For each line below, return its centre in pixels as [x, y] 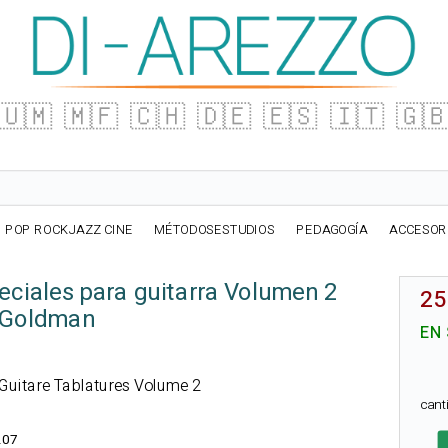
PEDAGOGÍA [332, 230]
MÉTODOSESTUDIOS [214, 230]
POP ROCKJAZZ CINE [68, 230]
